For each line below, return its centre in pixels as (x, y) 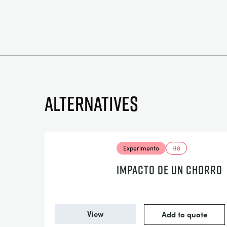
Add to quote (184, 214)
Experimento (141, 148)
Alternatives (91, 103)
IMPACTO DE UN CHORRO (169, 170)
